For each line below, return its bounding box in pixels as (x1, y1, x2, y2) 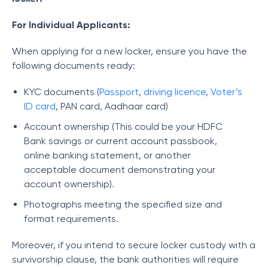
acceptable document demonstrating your (24, 164, 215, 175)
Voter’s (211, 86, 242, 98)
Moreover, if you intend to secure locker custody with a (12, 239, 255, 251)
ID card (24, 100, 56, 112)
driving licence (144, 86, 206, 98)
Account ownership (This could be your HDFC (24, 121, 223, 132)
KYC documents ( (24, 86, 99, 98)
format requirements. (24, 213, 118, 224)
